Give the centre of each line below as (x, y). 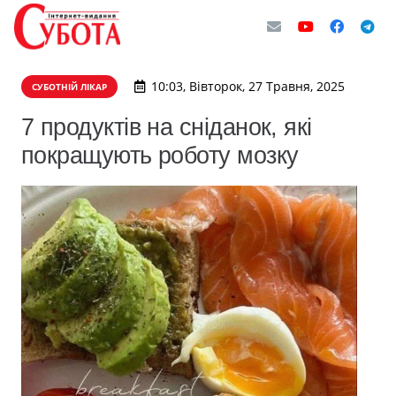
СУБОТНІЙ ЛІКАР (69, 87)
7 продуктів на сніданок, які (167, 127)
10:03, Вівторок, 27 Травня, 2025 (247, 86)
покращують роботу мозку (163, 155)
